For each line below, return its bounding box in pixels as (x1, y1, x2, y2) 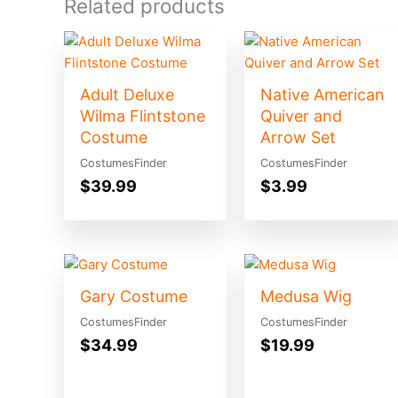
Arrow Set (259, 128, 336, 147)
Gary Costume (80, 286, 187, 306)
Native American (259, 85, 385, 105)
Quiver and (259, 107, 342, 126)
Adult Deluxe (80, 85, 174, 105)
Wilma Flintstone (80, 107, 205, 126)
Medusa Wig (259, 286, 352, 306)
